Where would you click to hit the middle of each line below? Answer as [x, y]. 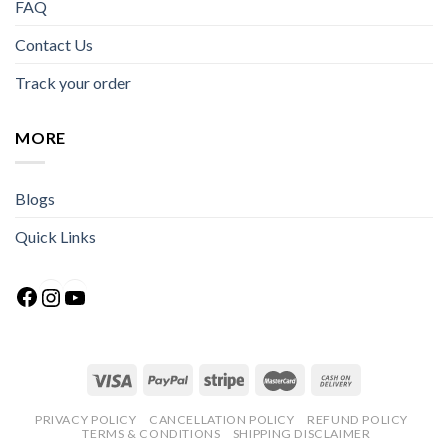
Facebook [89, 284]
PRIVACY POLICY [86, 420]
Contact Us [54, 45]
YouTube [132, 284]
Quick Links [55, 236]
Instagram [116, 284]
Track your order [73, 83]
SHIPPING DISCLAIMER [301, 434]
